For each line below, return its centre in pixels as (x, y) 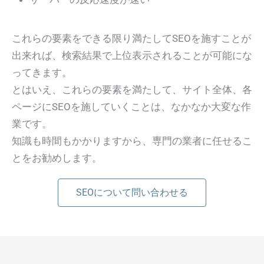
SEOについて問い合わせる (132, 192)
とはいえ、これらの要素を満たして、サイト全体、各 (132, 89)
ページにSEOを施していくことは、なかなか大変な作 (131, 106)
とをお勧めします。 (57, 158)
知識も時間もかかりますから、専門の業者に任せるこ (132, 141)
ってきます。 (42, 72)
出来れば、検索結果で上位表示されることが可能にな (132, 55)
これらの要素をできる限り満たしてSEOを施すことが (131, 38)
